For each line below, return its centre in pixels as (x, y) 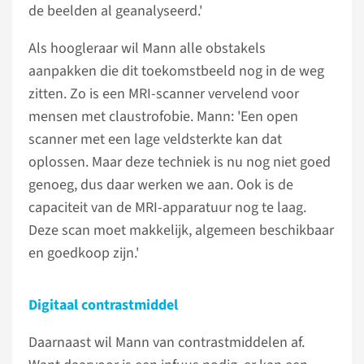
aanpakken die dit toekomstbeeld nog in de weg (176, 71)
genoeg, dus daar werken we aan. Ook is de (161, 185)
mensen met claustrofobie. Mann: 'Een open (163, 117)
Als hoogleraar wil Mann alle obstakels (147, 48)
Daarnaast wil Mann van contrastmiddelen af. (167, 342)
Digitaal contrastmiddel (103, 305)
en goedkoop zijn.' (84, 253)
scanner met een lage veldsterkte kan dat (155, 139)
